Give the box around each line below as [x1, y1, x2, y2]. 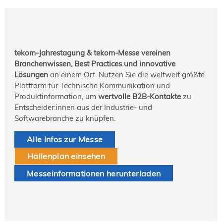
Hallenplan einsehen [27, 151, 106, 162]
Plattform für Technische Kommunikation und [14, 80, 170, 90]
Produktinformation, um [14, 91, 98, 101]
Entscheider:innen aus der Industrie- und [14, 102, 152, 112]
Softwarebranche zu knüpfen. [14, 113, 115, 123]
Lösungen [14, 69, 48, 79]
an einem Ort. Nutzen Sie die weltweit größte [48, 69, 205, 79]
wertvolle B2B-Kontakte [98, 91, 181, 101]
